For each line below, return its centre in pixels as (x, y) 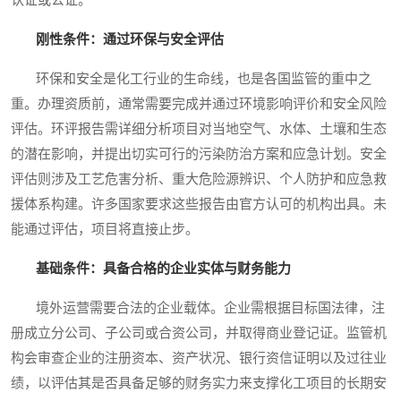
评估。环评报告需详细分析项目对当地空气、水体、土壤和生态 (199, 129)
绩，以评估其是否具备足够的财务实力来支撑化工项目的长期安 (199, 384)
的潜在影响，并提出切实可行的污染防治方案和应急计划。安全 (199, 154)
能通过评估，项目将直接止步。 (105, 230)
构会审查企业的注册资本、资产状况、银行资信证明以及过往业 (199, 358)
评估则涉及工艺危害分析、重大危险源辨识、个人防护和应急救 (199, 179)
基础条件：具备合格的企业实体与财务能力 (163, 269)
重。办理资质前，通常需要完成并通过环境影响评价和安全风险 (199, 104)
